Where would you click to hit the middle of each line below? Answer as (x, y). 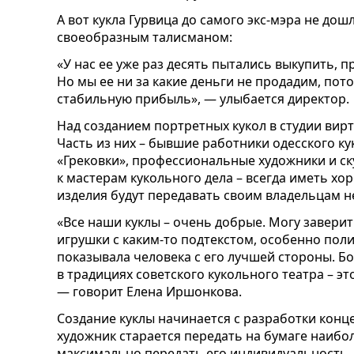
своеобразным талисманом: (145, 37)
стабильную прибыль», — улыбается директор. (203, 99)
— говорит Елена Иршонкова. (149, 292)
